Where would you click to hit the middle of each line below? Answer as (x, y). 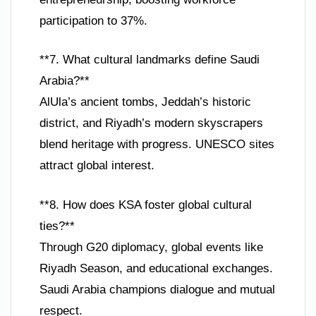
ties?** (57, 226)
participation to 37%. (93, 20)
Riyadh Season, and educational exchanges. (156, 268)
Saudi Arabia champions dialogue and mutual (157, 289)
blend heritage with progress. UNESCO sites (157, 145)
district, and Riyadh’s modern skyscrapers (151, 123)
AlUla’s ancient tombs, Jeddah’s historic (145, 102)
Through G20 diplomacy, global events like (151, 247)
